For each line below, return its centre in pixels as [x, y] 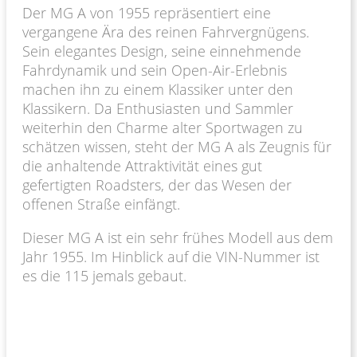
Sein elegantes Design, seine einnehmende [162, 51]
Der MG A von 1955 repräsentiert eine [147, 12]
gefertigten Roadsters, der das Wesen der [157, 184]
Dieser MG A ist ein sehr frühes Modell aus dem [178, 237]
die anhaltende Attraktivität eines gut [142, 165]
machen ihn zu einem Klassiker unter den [158, 89]
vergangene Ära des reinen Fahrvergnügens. [166, 31]
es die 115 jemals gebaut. [104, 275]
